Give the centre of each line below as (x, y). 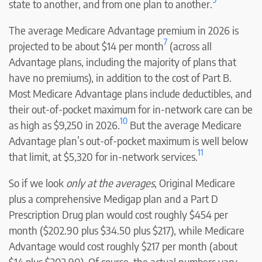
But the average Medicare (185, 125)
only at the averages (110, 182)
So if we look (37, 182)
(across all (189, 46)
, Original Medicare (195, 182)
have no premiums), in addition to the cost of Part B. (120, 77)
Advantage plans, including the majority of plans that (123, 61)
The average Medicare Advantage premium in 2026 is (124, 30)
